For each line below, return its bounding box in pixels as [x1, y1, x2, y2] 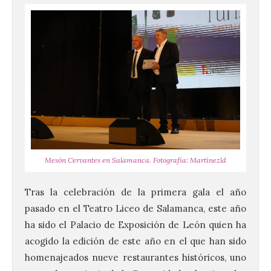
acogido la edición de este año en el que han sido [25, 235, 246, 247]
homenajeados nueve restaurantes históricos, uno [25, 252, 246, 264]
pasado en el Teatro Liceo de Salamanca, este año [25, 203, 246, 215]
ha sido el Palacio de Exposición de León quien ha [25, 219, 246, 231]
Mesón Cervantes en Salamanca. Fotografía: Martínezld [45, 155, 226, 165]
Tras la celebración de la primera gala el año [25, 186, 246, 198]
